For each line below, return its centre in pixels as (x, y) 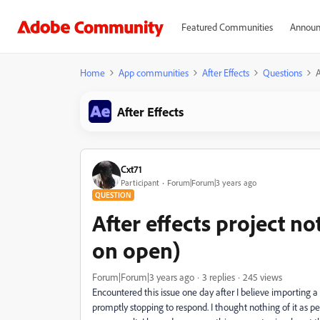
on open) (136, 250)
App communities (154, 72)
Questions (282, 72)
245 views (262, 277)
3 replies (219, 277)
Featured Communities (227, 27)
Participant (140, 182)
